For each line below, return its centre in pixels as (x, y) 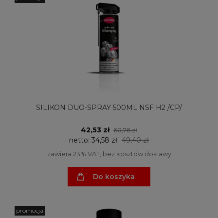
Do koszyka (114, 176)
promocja (30, 211)
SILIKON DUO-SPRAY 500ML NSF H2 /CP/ (109, 107)
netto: (80, 140)
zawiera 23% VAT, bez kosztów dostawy (109, 154)
